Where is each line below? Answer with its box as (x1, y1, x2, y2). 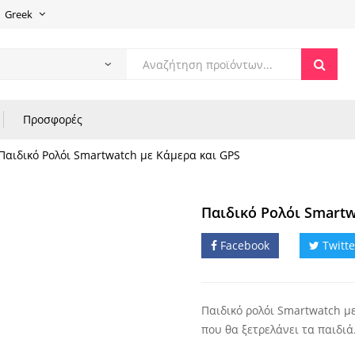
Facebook (220, 238, 269, 253)
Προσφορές (23, 112, 82, 127)
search (126, 83, 162, 99)
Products (126, 64, 175, 80)
